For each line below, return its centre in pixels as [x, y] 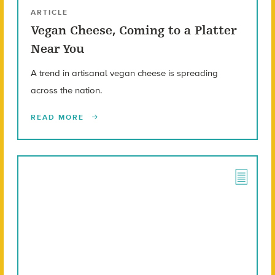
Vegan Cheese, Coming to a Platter [134, 31]
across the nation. [66, 91]
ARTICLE [49, 13]
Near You [57, 49]
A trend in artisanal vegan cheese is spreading [124, 73]
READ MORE [59, 118]
